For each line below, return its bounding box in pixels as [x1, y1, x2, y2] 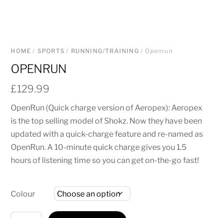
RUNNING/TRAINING [71, 47, 139, 55]
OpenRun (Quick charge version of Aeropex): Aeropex [11, 103, 203, 113]
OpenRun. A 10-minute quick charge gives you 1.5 [11, 143, 187, 152]
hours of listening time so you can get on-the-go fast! [11, 156, 200, 165]
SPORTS [37, 47, 65, 55]
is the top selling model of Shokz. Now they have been [11, 116, 202, 126]
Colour [11, 189, 36, 199]
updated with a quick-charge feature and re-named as [11, 129, 203, 139]
